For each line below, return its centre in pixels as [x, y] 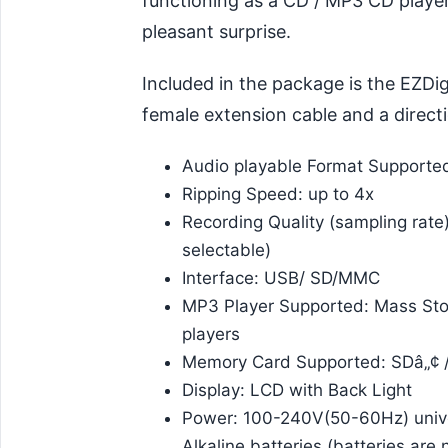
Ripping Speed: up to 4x [278, 193]
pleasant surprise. [216, 31]
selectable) [226, 249]
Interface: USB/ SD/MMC [281, 277]
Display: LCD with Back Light [297, 389]
